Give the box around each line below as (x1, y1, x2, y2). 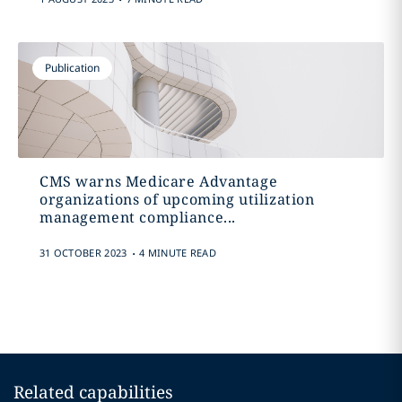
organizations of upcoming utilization (39, 189, 315, 209)
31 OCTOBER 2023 (39, 246, 127, 259)
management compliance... (39, 207, 236, 227)
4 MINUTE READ (139, 246, 217, 259)
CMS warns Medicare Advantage (39, 171, 278, 191)
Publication (44, 60, 100, 75)
